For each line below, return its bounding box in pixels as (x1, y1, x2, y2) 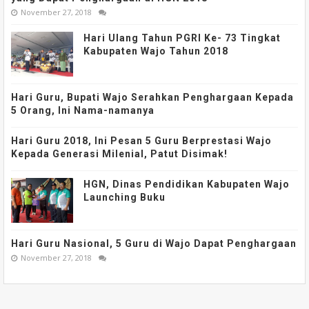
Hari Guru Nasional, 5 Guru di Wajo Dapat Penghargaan (11, 237, 297, 249)
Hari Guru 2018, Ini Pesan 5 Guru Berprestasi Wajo (11, 134, 272, 146)
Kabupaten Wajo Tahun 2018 (83, 45, 228, 57)
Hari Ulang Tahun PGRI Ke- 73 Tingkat (83, 32, 281, 43)
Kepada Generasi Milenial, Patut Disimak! (11, 148, 228, 159)
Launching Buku (83, 191, 166, 203)
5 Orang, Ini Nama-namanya (11, 104, 154, 116)
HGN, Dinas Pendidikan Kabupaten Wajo (83, 178, 290, 190)
